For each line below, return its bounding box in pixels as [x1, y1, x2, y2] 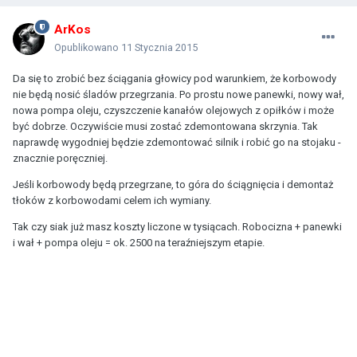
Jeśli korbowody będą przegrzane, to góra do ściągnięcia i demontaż [13, 178, 333, 191]
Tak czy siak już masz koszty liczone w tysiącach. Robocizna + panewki [13, 221, 342, 233]
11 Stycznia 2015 [121, 41, 198, 54]
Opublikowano [54, 41, 121, 54]
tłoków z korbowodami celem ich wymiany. [13, 194, 211, 207]
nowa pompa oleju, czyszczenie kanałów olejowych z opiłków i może [13, 104, 334, 117]
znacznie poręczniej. [13, 152, 108, 165]
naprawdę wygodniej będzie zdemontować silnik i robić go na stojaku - [13, 136, 341, 149]
